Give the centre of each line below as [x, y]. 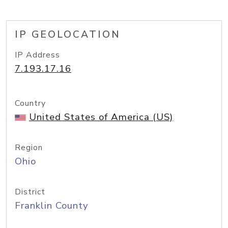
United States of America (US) [101, 117]
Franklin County [52, 206]
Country [30, 103]
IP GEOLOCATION [68, 35]
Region [29, 148]
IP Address [37, 55]
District [30, 192]
